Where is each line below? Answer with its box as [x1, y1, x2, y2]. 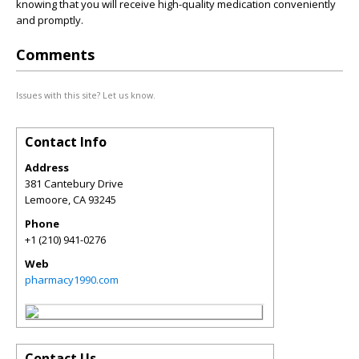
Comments [16, 45, 95, 64]
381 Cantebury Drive [25, 176, 123, 191]
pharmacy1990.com [25, 272, 119, 287]
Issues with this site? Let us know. [16, 89, 155, 101]
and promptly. [16, 13, 83, 27]
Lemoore [25, 192, 68, 207]
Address [25, 160, 69, 175]
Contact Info [25, 133, 107, 151]
